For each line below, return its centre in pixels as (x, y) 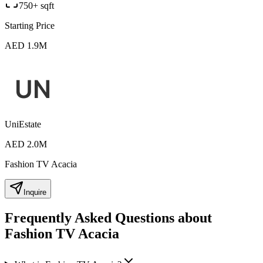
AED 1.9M (26, 45)
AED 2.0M (26, 144)
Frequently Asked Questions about (108, 218)
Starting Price (30, 25)
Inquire (35, 192)
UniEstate (23, 124)
